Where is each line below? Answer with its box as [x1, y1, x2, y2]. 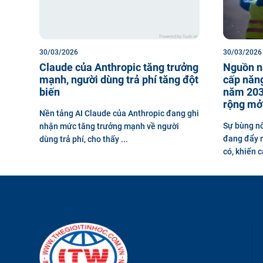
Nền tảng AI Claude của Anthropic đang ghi [39, 109, 199, 118]
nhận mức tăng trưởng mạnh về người [39, 122, 179, 131]
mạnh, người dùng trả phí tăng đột [39, 73, 198, 86]
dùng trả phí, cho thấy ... [39, 134, 128, 144]
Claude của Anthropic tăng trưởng [39, 61, 198, 73]
